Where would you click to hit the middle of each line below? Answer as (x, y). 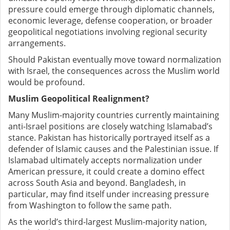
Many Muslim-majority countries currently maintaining (114, 115)
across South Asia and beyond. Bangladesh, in (97, 183)
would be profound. (46, 82)
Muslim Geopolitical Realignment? (79, 99)
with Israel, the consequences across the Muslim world (114, 71)
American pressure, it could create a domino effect (107, 172)
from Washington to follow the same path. (90, 206)
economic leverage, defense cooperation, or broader (110, 21)
